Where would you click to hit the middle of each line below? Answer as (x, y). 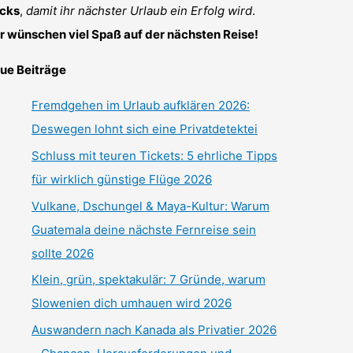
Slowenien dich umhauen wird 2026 (132, 303)
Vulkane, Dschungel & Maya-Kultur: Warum (150, 206)
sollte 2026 (63, 253)
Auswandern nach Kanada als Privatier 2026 (154, 330)
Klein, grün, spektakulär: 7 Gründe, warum (149, 280)
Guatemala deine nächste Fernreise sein (144, 229)
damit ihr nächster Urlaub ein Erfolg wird (139, 11)
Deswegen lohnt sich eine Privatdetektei (145, 129)
